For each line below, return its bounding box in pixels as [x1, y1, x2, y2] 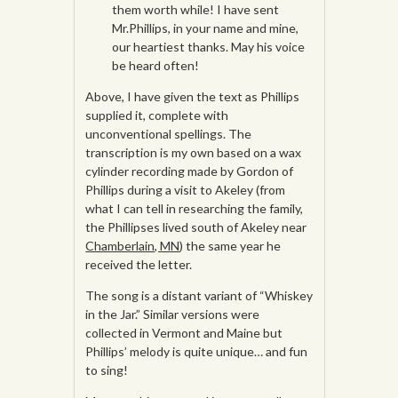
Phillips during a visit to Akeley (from [85, 182, 286, 198]
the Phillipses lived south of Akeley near [85, 219, 307, 235]
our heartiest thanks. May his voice [112, 39, 306, 55]
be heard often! [112, 58, 200, 74]
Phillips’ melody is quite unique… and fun [85, 344, 308, 360]
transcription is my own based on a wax [85, 145, 302, 161]
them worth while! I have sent [112, 2, 280, 18]
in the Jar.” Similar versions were [85, 306, 260, 322]
